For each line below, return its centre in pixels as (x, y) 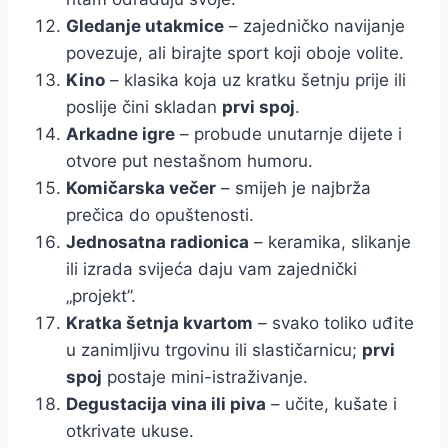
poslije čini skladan (144, 106)
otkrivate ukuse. (130, 430)
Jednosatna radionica (157, 241)
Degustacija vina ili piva (166, 403)
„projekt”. (101, 295)
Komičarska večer (141, 187)
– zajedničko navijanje (314, 25)
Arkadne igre (120, 133)
